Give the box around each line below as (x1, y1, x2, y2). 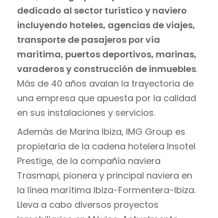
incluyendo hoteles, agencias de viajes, (17, 18, 195, 31)
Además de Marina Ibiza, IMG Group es (17, 125, 185, 138)
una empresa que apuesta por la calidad (17, 91, 196, 104)
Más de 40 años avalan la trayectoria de (17, 77, 194, 90)
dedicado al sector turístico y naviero (17, 4, 187, 17)
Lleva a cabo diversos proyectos (17, 198, 159, 211)
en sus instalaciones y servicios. (17, 106, 155, 119)
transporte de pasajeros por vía (17, 33, 160, 46)
